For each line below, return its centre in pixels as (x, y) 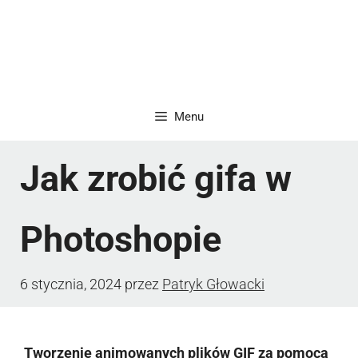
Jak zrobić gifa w (156, 178)
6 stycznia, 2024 (71, 284)
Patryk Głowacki (213, 284)
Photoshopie (121, 239)
